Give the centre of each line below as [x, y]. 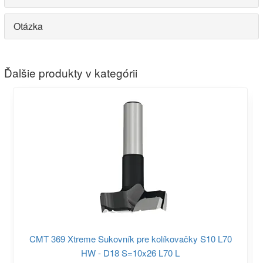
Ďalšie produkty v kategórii [71, 73]
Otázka [28, 26]
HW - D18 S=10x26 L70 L [130, 252]
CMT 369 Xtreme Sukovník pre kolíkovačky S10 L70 [130, 238]
